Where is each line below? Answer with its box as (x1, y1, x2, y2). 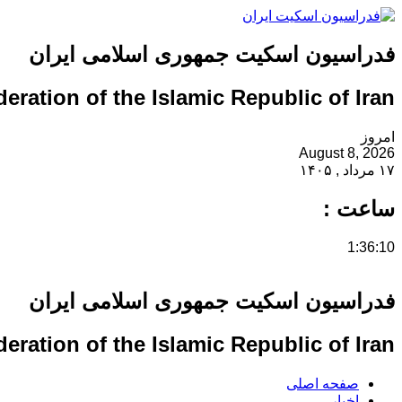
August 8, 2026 (299, 144, 395, 161)
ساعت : (323, 196, 395, 221)
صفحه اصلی (286, 376, 359, 392)
